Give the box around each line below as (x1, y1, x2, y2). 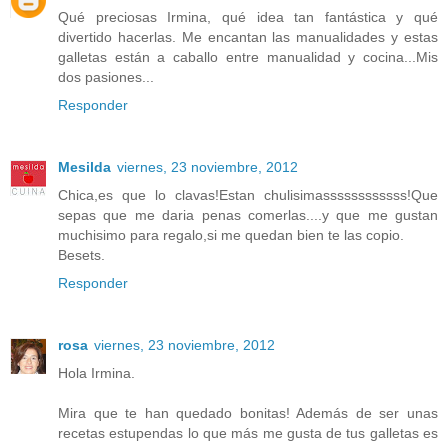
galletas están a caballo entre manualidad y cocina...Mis (58, 49, 438, 65)
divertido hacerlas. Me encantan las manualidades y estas (58, 29, 438, 45)
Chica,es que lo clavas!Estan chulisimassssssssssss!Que (58, 186, 438, 203)
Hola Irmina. (58, 364, 135, 381)
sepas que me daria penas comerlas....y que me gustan (58, 206, 438, 223)
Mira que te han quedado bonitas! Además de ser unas (58, 404, 438, 421)
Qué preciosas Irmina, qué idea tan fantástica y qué (58, 9, 438, 25)
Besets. (58, 246, 105, 263)
